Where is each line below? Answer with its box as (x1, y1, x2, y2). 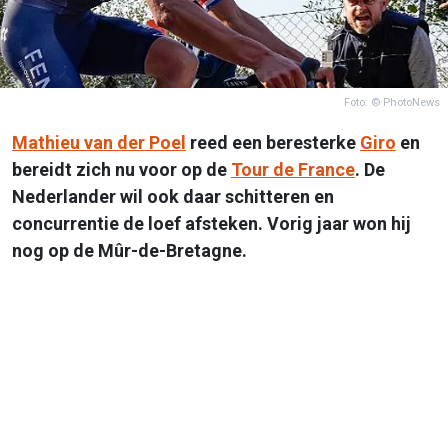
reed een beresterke (186, 131, 360, 153)
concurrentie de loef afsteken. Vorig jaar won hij (12, 212, 411, 234)
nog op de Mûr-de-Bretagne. (12, 239, 247, 261)
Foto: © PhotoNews (344, 95, 440, 109)
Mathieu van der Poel (12, 131, 186, 153)
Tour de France (231, 158, 355, 180)
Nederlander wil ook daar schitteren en (12, 185, 334, 207)
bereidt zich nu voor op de (12, 158, 231, 180)
